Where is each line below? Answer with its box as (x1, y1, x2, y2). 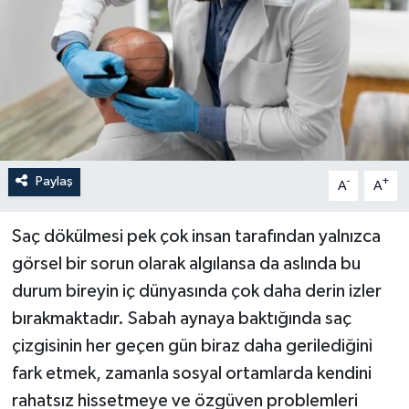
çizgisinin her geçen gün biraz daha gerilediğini (11, 337, 372, 356)
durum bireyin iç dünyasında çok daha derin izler (11, 282, 382, 301)
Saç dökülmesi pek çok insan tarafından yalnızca (11, 227, 381, 246)
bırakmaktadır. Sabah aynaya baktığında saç (11, 309, 351, 329)
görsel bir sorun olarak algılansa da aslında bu (11, 255, 361, 274)
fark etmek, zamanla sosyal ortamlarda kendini (11, 364, 372, 383)
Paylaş (35, 174, 73, 189)
